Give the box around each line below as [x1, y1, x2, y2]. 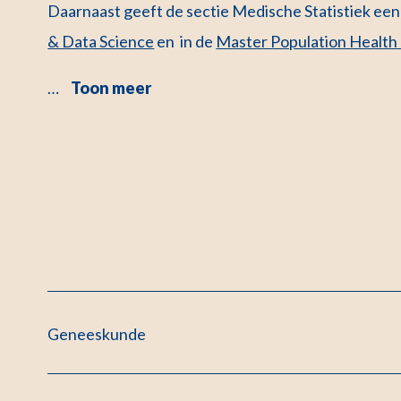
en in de [154, 30, 217, 51]
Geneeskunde [47, 323, 147, 344]
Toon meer [71, 77, 152, 98]
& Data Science [47, 30, 155, 51]
